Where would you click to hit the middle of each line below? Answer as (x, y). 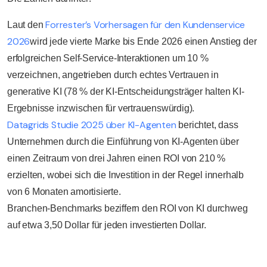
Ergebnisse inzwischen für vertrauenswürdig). (101, 108)
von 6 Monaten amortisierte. (64, 191)
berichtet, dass (207, 125)
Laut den (25, 24)
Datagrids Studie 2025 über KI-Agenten (92, 125)
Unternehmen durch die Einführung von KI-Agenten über (123, 141)
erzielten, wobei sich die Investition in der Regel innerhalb (125, 175)
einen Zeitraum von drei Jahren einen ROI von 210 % (116, 158)
